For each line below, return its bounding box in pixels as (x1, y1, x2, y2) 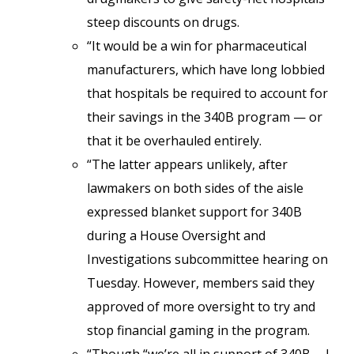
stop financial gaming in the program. (87, 322, 310, 339)
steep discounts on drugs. (87, 13, 239, 31)
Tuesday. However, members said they (87, 274, 314, 292)
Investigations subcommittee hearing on (87, 250, 328, 268)
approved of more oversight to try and (87, 298, 315, 315)
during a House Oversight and (87, 227, 265, 244)
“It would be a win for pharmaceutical (87, 37, 307, 55)
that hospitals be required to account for (87, 85, 328, 102)
